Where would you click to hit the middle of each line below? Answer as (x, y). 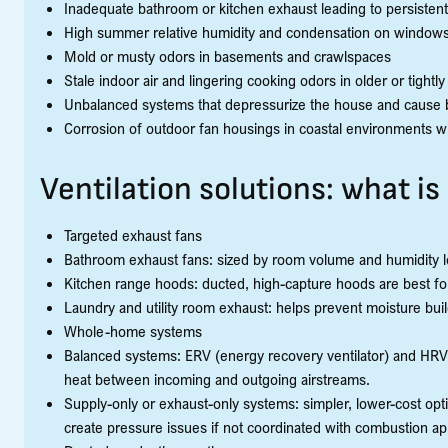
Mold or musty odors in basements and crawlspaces (227, 56)
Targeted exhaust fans (133, 235)
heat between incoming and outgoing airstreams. (217, 379)
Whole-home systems (133, 331)
